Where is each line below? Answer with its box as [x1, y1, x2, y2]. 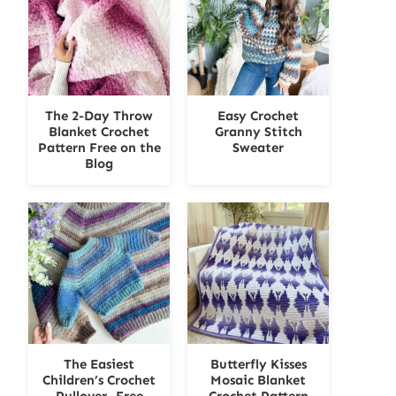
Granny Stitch [214, 123, 302, 140]
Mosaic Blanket [210, 371, 306, 388]
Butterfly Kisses [209, 355, 307, 372]
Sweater [232, 139, 284, 156]
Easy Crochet [217, 107, 299, 124]
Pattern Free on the [37, 139, 161, 156]
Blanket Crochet [49, 123, 149, 140]
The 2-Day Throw [45, 107, 153, 124]
